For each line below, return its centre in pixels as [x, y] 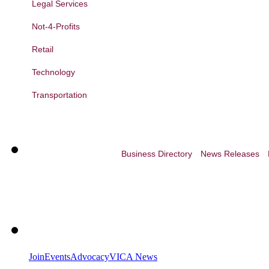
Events [57, 256]
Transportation [59, 95]
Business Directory [157, 154]
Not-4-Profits [56, 27]
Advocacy [90, 256]
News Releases [230, 154]
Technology [53, 72]
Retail [43, 50]
